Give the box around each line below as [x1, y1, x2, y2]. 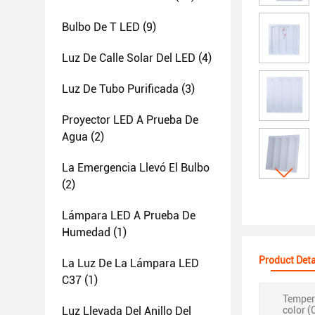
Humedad [62, 226, 110, 239]
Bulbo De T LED [62, 20, 140, 34]
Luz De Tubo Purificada [62, 82, 179, 96]
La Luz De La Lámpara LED [62, 257, 199, 270]
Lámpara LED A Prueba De [62, 209, 195, 222]
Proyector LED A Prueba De [62, 113, 198, 127]
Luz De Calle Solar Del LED [62, 51, 195, 65]
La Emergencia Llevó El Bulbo [62, 161, 210, 174]
